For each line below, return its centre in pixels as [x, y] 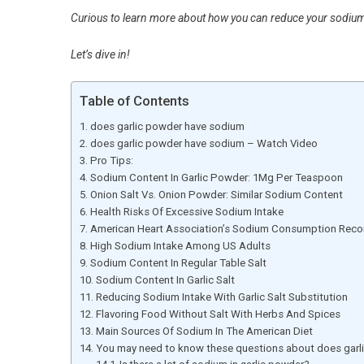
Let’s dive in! [100, 54]
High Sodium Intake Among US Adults [180, 245]
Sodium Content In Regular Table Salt [178, 262]
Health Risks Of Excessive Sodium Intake [186, 211]
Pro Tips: [111, 160]
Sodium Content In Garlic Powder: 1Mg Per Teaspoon [216, 177]
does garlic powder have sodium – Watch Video [204, 143]
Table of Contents [134, 101]
